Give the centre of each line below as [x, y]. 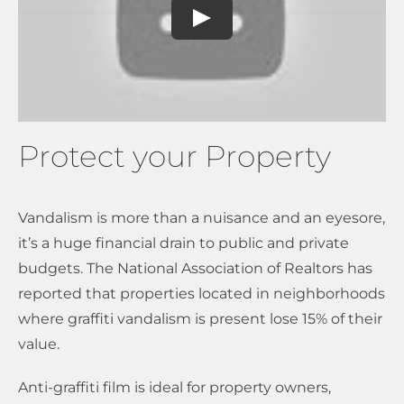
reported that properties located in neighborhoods [202, 294]
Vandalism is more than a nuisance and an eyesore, [202, 218]
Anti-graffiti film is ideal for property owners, [174, 388]
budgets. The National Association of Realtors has [195, 269]
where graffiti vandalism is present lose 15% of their [200, 319]
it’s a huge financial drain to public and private [184, 243]
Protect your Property [174, 156]
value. [39, 344]
